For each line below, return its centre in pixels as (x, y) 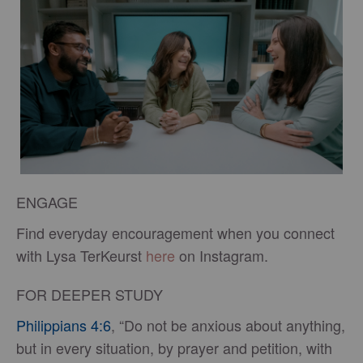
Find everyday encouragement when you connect (175, 232)
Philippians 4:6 (64, 325)
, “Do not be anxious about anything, (228, 325)
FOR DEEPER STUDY (90, 294)
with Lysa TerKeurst (81, 255)
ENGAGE (47, 201)
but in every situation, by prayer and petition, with (174, 347)
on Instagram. (222, 255)
